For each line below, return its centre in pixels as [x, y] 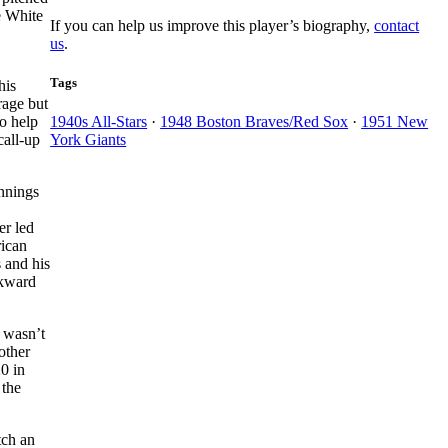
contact [397, 25]
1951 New [395, 121]
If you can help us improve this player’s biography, [212, 25]
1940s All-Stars [99, 121]
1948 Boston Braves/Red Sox [254, 121]
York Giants [88, 139]
